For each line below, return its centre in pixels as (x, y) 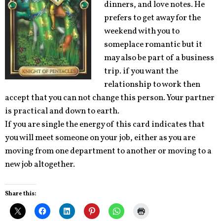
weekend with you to (142, 31)
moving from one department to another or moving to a (108, 151)
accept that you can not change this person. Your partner (110, 98)
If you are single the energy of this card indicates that (105, 125)
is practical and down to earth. (62, 111)
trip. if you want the (141, 71)
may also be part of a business (159, 58)
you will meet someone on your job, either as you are (100, 138)
